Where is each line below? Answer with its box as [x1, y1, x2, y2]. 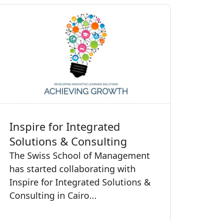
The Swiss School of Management [9, 149, 150, 161]
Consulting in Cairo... [9, 189, 97, 201]
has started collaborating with [9, 162, 136, 175]
